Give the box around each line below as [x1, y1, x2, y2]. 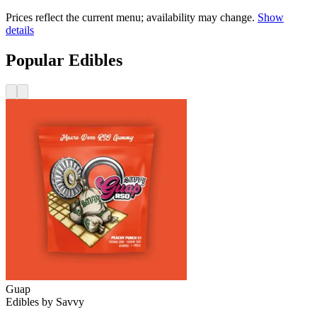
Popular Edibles [6, 50, 122, 69]
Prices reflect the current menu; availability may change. [6, 11, 255, 24]
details [6, 24, 34, 37]
